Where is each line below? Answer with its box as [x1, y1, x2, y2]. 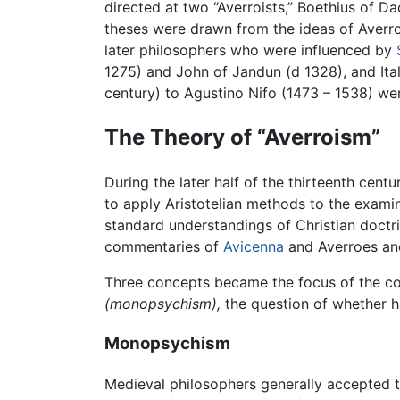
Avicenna [223, 237, 284, 256]
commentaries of [104, 237, 223, 256]
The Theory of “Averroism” [104, 124, 380, 151]
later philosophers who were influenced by [104, 41, 396, 60]
